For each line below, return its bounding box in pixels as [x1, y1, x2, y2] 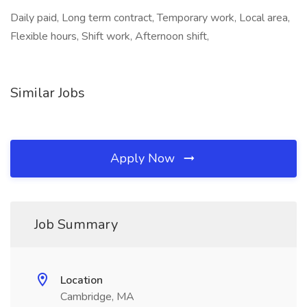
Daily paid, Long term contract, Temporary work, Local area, [10, 10, 290, 25]
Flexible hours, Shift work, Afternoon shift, [10, 29, 209, 44]
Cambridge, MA [60, 289, 134, 304]
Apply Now [110, 150, 178, 167]
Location [60, 273, 103, 288]
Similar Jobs [10, 84, 85, 102]
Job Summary [34, 215, 118, 234]
